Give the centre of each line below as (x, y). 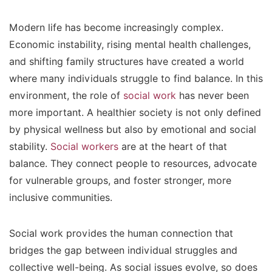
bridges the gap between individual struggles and (123, 250)
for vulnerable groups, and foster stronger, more (120, 181)
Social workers (84, 147)
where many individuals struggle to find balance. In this (136, 79)
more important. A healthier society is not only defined (135, 113)
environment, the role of (66, 96)
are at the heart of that (173, 147)
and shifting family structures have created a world (127, 62)
